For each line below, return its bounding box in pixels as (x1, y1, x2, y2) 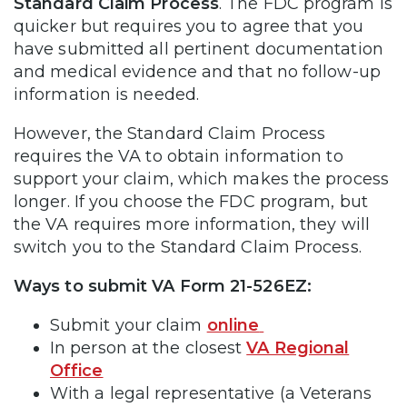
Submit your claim (50, 314, 207, 335)
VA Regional (246, 337, 350, 358)
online (206, 314, 260, 335)
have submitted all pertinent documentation (14, 38, 383, 59)
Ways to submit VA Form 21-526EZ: (14, 275, 312, 296)
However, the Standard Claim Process (14, 123, 326, 144)
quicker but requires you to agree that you (14, 15, 363, 36)
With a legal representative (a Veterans (50, 382, 372, 403)
